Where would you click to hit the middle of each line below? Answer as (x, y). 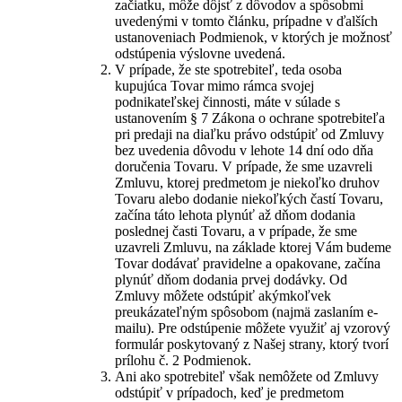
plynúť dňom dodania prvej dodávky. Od (231, 280)
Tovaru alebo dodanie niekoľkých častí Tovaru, (249, 199)
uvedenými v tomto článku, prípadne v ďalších (246, 21)
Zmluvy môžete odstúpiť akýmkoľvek (223, 296)
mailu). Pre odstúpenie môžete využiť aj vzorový (253, 328)
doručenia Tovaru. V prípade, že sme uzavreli (244, 166)
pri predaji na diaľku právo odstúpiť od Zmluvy (249, 134)
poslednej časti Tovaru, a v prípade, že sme (236, 231)
